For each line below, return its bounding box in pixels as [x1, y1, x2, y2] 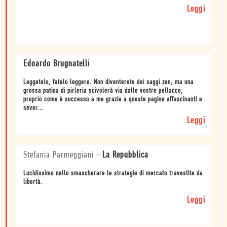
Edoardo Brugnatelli [23, 59, 90, 69]
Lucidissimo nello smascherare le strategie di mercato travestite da [23, 169, 203, 177]
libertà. [23, 178, 43, 186]
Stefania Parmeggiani [23, 150, 94, 160]
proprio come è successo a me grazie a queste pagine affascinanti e [23, 95, 202, 103]
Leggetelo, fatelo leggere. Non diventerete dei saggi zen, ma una [23, 78, 194, 86]
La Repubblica [102, 150, 148, 160]
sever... [23, 104, 44, 112]
